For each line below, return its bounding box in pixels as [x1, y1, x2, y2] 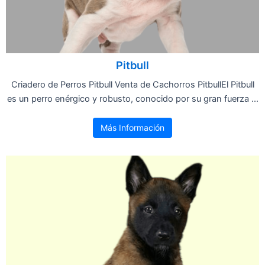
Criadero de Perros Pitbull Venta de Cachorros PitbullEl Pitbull [11, 79, 254, 90]
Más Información [101, 122, 164, 132]
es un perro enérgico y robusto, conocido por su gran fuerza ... [7, 93, 258, 104]
